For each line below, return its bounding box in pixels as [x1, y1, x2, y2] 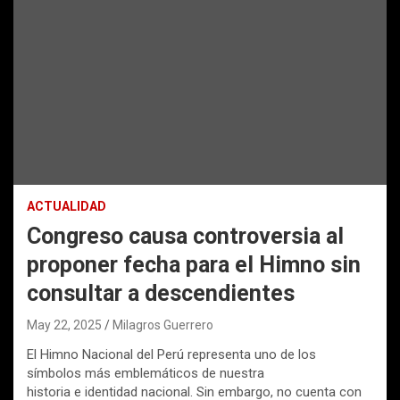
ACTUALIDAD [27, 199, 106, 214]
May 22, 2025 [27, 318, 102, 333]
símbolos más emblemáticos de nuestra [27, 365, 264, 382]
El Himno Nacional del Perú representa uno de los [27, 346, 316, 363]
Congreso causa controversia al [27, 223, 344, 250]
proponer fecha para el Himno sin [27, 252, 361, 279]
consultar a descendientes [27, 280, 295, 307]
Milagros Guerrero [112, 318, 213, 333]
